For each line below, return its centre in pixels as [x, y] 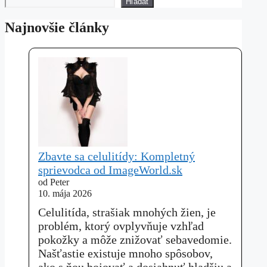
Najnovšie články [57, 27]
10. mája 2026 [65, 193]
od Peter [54, 182]
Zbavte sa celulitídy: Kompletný [117, 156]
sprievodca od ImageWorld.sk [110, 170]
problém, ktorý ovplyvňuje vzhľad [121, 226]
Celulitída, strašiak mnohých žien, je [127, 212]
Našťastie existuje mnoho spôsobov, [125, 253]
